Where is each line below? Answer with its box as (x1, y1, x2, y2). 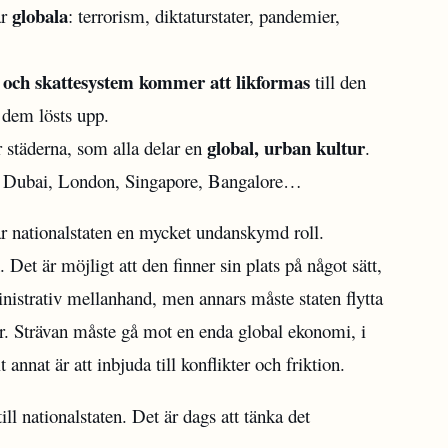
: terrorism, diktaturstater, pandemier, (68, 2, 340, 28)
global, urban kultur (207, 133, 365, 161)
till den (310, 68, 366, 94)
